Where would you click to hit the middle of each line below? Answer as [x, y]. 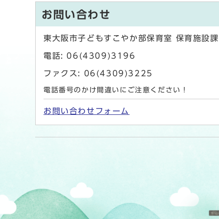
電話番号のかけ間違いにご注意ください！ [116, 90]
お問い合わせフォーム [87, 111]
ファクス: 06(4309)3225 [98, 74]
